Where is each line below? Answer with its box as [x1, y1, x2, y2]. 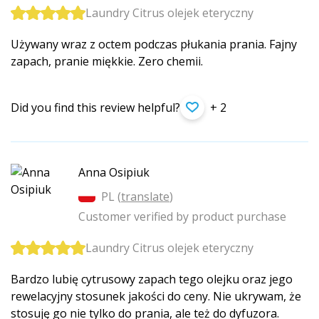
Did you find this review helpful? [11, 99, 180, 115]
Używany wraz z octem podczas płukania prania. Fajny [11, 36, 297, 52]
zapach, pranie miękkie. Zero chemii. [11, 53, 203, 69]
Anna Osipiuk [78, 164, 150, 180]
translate [121, 188, 169, 204]
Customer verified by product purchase [78, 208, 286, 224]
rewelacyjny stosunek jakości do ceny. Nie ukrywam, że [11, 288, 301, 304]
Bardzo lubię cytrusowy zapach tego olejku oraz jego [11, 271, 293, 287]
